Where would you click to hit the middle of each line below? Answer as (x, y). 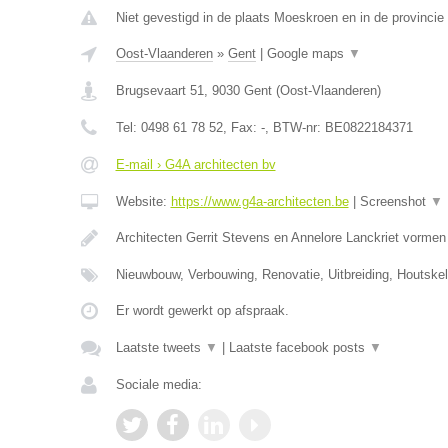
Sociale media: (158, 384)
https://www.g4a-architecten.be (259, 201)
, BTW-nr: (294, 127)
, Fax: (241, 127)
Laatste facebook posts (298, 347)
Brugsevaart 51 (159, 90)
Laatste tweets (160, 347)
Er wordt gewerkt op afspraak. (202, 310)
